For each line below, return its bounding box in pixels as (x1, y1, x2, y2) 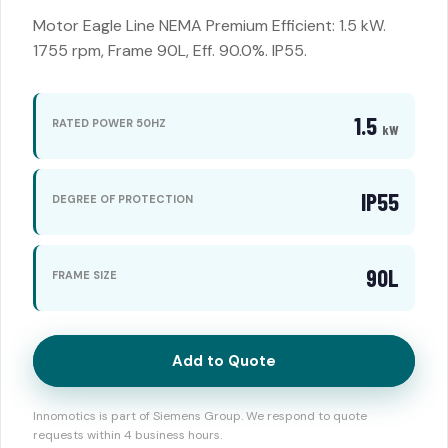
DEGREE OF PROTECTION (52, 191, 193, 206)
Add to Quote (172, 351, 276, 371)
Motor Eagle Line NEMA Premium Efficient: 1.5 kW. (33, 15, 386, 36)
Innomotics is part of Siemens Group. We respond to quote (33, 408, 367, 424)
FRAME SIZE (52, 267, 117, 282)
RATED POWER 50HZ (52, 115, 166, 130)
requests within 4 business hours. (33, 427, 222, 443)
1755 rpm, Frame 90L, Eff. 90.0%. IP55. (33, 40, 307, 61)
